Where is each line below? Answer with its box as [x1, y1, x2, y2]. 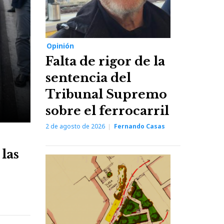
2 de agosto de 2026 [45, 122, 105, 131]
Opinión [46, 41, 74, 51]
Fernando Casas [114, 122, 165, 131]
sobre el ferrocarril [45, 103, 169, 118]
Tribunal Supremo [45, 87, 167, 102]
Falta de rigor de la [45, 54, 165, 69]
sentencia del [45, 70, 131, 85]
